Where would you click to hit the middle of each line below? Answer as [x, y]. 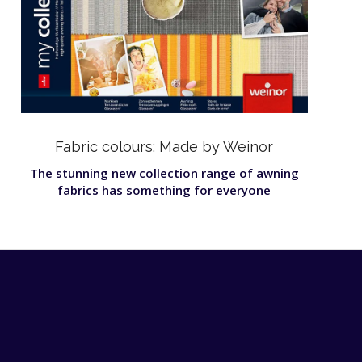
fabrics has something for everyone [164, 189]
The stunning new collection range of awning [164, 173]
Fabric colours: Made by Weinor [164, 146]
